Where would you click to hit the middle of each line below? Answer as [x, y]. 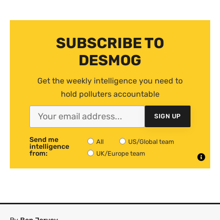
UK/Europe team [121, 153]
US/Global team [151, 141]
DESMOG [110, 60]
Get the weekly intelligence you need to [110, 81]
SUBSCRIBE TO [110, 43]
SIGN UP [168, 116]
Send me [44, 139]
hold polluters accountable [110, 94]
